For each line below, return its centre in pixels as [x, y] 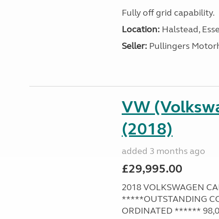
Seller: [134, 46]
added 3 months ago [163, 151]
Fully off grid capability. [168, 13]
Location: [141, 29]
